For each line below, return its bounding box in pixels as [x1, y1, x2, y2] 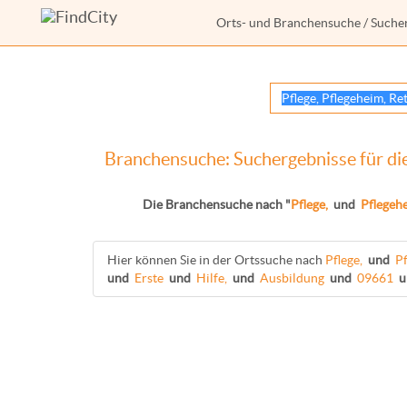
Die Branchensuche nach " [143, 197, 291, 212]
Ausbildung [260, 271, 324, 285]
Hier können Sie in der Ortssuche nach [107, 253, 325, 267]
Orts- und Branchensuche [216, 15, 361, 30]
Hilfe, [196, 271, 227, 285]
